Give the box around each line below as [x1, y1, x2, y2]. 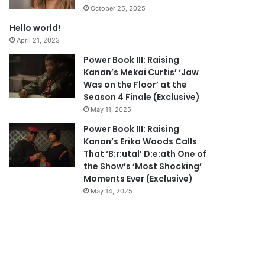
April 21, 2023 [17, 36, 60, 44]
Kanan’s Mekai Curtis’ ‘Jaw [83, 66, 199, 78]
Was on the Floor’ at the [83, 79, 188, 91]
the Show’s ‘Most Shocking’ [83, 160, 202, 172]
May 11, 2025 [91, 105, 132, 114]
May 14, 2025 [91, 187, 133, 195]
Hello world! [9, 22, 61, 34]
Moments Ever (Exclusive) [83, 173, 193, 185]
